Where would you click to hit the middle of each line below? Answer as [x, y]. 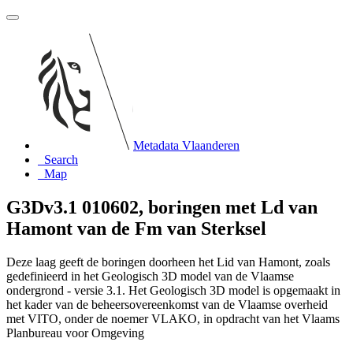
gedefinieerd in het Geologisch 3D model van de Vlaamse [150, 276]
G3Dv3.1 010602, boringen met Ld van [162, 207]
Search [61, 160]
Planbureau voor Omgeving [75, 333]
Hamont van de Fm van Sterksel [136, 228]
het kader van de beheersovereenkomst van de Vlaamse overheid [167, 304]
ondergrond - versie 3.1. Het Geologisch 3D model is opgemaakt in [173, 290]
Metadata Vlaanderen [186, 145]
